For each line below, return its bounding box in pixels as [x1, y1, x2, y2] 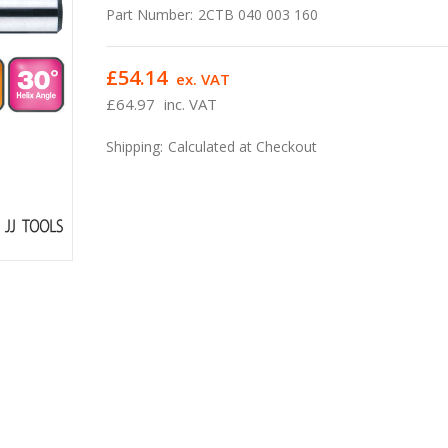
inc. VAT [164, 93, 218, 114]
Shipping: [106, 136, 164, 156]
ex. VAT [176, 68, 231, 89]
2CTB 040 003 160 [198, 4, 319, 24]
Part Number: [106, 4, 194, 24]
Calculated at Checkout [168, 136, 318, 156]
